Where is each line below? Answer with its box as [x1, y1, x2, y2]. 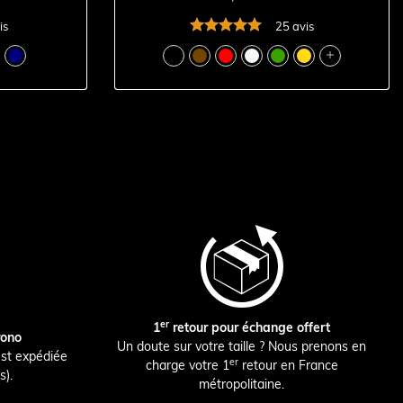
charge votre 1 [145, 357, 229, 374]
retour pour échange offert [169, 319, 331, 336]
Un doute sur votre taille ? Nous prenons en [117, 338, 367, 355]
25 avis [275, 19, 314, 34]
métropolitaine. [199, 376, 285, 393]
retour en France [237, 357, 338, 374]
